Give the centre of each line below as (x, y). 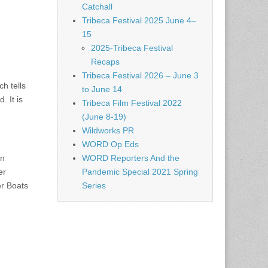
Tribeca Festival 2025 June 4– (139, 20)
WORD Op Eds (110, 144)
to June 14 (102, 89)
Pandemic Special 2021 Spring (140, 172)
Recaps (105, 62)
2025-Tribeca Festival (132, 48)
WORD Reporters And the (131, 158)
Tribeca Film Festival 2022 (132, 103)
